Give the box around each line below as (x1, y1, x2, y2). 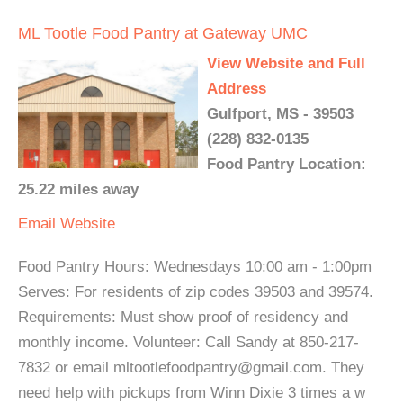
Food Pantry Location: (207, 155, 366, 173)
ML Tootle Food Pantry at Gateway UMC (18, 23, 308, 42)
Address (207, 79, 266, 97)
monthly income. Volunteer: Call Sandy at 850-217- (18, 333, 359, 351)
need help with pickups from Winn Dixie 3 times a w (18, 383, 365, 401)
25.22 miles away (18, 180, 139, 198)
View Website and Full (207, 54, 365, 72)
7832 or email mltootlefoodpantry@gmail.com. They (18, 358, 364, 376)
